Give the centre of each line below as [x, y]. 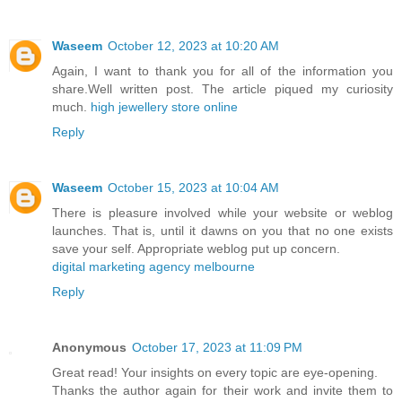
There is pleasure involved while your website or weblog [223, 213]
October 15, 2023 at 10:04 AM [193, 188]
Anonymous [89, 347]
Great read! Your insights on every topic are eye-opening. [215, 372]
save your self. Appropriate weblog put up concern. [196, 249]
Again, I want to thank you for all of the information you [223, 71]
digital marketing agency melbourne [153, 267]
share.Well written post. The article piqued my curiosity [223, 89]
